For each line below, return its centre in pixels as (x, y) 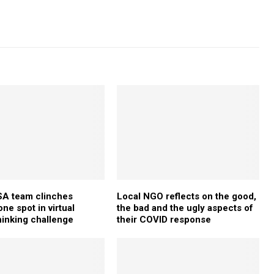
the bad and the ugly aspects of (185, 208)
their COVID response (164, 220)
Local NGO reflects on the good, (186, 197)
